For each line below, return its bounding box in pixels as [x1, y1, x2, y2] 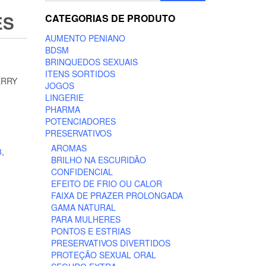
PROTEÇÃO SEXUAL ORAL [51, 249, 156, 261]
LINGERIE [45, 91, 84, 103]
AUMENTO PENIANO [45, 32, 125, 44]
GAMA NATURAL [51, 201, 116, 213]
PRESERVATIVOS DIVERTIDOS [51, 237, 170, 249]
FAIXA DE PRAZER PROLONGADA [51, 189, 183, 201]
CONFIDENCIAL [51, 166, 113, 178]
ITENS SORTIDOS [45, 68, 115, 80]
